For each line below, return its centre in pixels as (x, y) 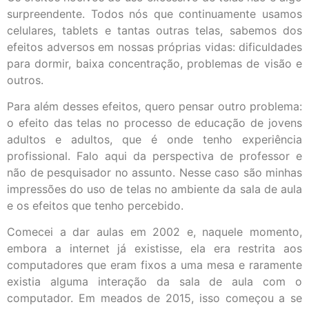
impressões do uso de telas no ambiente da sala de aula (154, 189)
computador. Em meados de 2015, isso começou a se (154, 298)
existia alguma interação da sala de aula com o (154, 282)
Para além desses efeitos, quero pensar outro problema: (154, 106)
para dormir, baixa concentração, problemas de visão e (154, 63)
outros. (25, 80)
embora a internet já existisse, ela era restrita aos (154, 249)
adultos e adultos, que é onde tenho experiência (154, 139)
